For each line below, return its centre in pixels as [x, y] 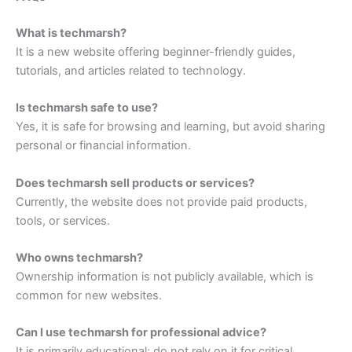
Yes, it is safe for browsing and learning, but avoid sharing [170, 127]
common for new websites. [89, 296]
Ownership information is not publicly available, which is [165, 277]
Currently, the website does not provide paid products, [161, 202]
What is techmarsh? [71, 33]
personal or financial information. [103, 146]
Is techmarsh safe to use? [87, 108]
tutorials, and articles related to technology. [131, 71]
